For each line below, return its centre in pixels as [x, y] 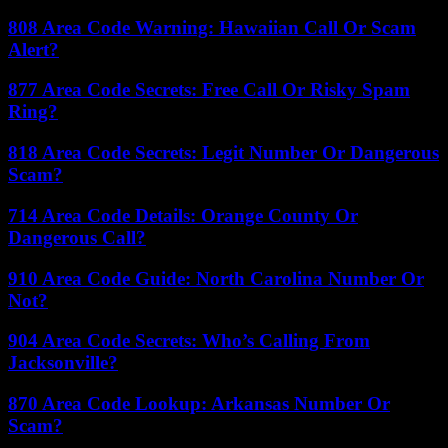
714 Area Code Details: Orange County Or [183, 215]
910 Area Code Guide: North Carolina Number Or [216, 278]
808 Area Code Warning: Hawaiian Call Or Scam [212, 27]
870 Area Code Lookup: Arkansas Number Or [199, 403]
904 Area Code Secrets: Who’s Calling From [189, 341]
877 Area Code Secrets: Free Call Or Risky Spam [209, 90]
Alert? [33, 49]
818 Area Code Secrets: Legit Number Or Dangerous [223, 153]
